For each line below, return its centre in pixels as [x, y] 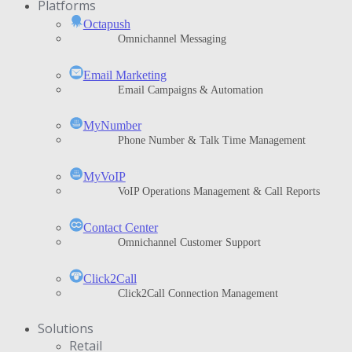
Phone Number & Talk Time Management [212, 141]
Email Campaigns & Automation [191, 90]
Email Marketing [125, 75]
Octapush [106, 24]
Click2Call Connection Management [198, 293]
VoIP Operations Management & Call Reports [219, 191]
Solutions [66, 328]
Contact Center [120, 227]
